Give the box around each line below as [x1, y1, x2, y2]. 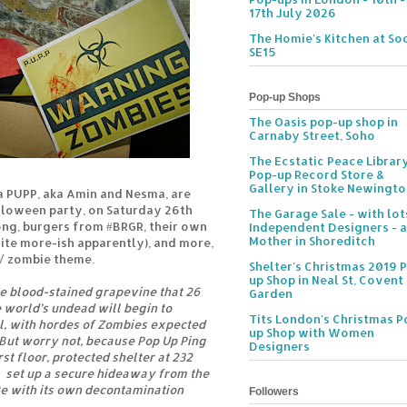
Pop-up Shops [249, 90, 321, 104]
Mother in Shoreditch [249, 233, 375, 249]
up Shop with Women [249, 325, 374, 341]
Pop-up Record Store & [249, 167, 384, 183]
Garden [249, 286, 293, 302]
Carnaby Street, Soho [249, 128, 375, 144]
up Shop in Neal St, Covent [249, 273, 403, 288]
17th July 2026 [249, 5, 336, 21]
